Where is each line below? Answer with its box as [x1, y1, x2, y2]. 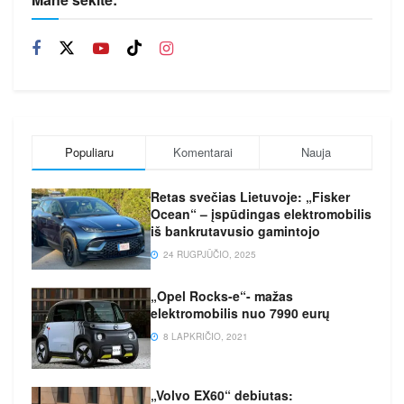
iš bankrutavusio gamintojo [151, 221, 321, 240]
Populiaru [64, 142, 114, 161]
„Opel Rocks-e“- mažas [151, 286, 294, 305]
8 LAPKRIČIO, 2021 [161, 329, 249, 343]
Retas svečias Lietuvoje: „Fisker [151, 187, 351, 206]
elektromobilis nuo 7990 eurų [151, 303, 331, 322]
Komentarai [172, 142, 233, 161]
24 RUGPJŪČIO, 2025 [161, 247, 257, 261]
